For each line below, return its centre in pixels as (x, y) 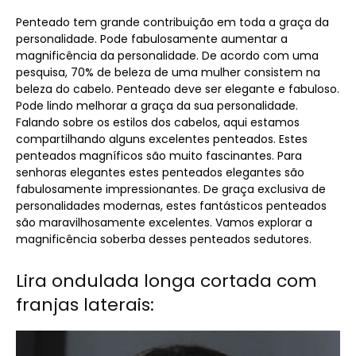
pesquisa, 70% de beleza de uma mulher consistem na (168, 72)
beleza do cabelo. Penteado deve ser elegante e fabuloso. (178, 89)
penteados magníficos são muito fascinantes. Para (159, 155)
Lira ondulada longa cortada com (166, 281)
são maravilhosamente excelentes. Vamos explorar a (164, 222)
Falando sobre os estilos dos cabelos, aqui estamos (158, 122)
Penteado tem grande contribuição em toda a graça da (172, 22)
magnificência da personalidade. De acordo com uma (167, 55)
